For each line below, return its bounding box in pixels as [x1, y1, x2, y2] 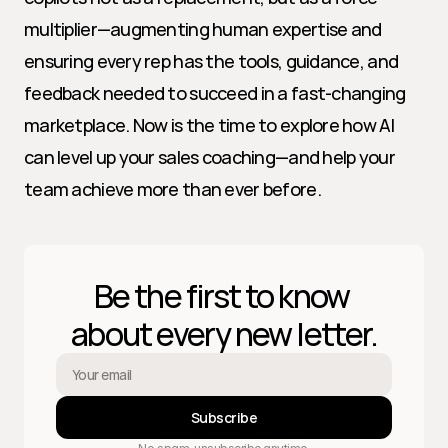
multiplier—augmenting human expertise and [24, 17, 382, 41]
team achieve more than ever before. [24, 177, 321, 201]
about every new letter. [70, 312, 378, 356]
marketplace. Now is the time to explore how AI [24, 113, 394, 137]
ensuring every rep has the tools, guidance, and [24, 49, 399, 73]
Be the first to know [93, 274, 350, 318]
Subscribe [191, 407, 257, 427]
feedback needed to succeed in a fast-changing [24, 81, 406, 105]
